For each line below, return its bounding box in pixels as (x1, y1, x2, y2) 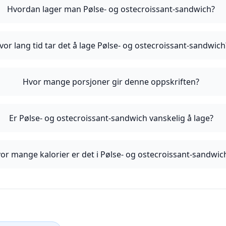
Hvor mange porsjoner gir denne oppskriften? (23, 76, 200, 87)
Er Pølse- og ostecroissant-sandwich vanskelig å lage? (9, 112, 213, 124)
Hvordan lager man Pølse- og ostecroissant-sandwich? (7, 4, 215, 15)
